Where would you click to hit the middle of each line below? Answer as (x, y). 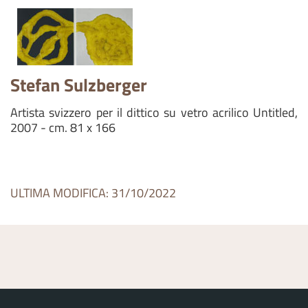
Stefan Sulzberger (79, 85)
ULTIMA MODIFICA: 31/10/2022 (93, 193)
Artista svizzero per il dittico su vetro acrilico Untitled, (154, 112)
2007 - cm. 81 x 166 (63, 128)
